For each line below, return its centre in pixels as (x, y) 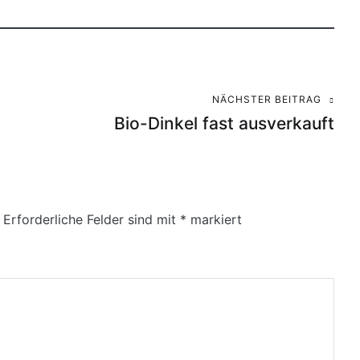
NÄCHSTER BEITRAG (267, 99)
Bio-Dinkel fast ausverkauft (224, 123)
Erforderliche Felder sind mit (92, 219)
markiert (214, 219)
